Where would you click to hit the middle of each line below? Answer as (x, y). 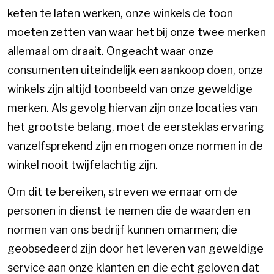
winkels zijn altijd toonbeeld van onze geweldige (130, 89)
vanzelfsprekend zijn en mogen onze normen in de (135, 146)
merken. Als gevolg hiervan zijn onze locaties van (132, 108)
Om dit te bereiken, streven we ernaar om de (122, 191)
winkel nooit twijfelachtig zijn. (83, 165)
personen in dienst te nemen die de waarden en (129, 210)
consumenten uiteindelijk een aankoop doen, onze (135, 70)
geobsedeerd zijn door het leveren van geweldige (135, 248)
